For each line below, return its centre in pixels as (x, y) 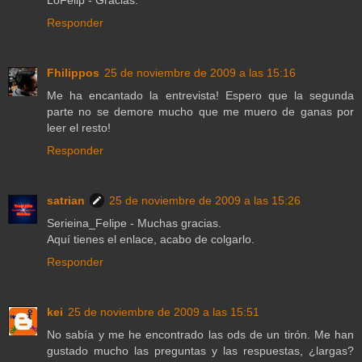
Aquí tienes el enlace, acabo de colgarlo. (151, 240)
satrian (66, 201)
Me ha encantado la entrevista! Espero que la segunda (200, 96)
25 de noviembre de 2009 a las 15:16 (200, 73)
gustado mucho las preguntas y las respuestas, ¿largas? (200, 351)
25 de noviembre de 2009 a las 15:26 (205, 201)
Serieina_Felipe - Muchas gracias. (134, 223)
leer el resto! (79, 128)
